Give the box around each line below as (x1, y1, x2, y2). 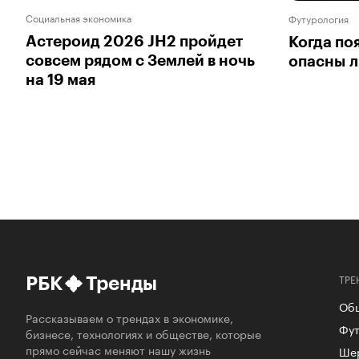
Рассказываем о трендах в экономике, (26, 308, 233, 326)
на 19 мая (26, 72, 95, 88)
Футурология (288, 10, 349, 26)
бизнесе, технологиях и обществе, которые (26, 324, 261, 342)
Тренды (86, 273, 158, 293)
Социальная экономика (26, 10, 131, 26)
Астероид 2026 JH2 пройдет (26, 34, 243, 50)
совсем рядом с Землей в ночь (26, 53, 255, 69)
